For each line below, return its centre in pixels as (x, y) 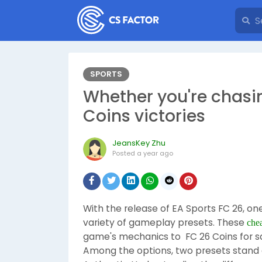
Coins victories (144, 116)
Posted (125, 153)
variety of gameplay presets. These (165, 223)
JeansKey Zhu (139, 143)
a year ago (155, 153)
